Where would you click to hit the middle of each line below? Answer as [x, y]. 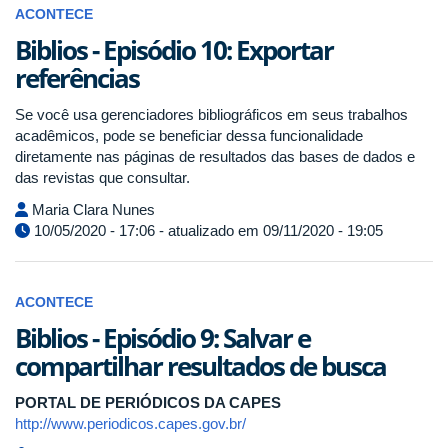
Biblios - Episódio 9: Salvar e [162, 337]
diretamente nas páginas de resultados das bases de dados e [215, 156]
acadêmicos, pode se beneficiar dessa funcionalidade [189, 135]
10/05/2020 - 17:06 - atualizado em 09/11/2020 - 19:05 [206, 230]
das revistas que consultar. [102, 177]
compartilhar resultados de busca [200, 365]
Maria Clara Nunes [91, 209]
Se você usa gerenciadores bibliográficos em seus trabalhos [211, 114]
